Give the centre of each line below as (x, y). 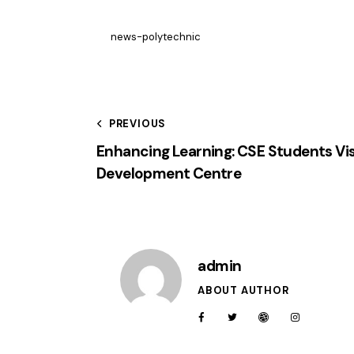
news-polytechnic (156, 37)
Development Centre (169, 174)
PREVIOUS (137, 124)
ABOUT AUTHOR (243, 291)
